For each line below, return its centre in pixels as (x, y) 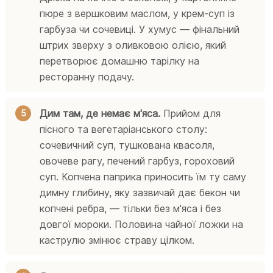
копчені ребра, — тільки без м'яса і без (131, 208)
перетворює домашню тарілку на (120, 61)
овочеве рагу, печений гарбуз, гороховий (137, 161)
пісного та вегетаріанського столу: (124, 129)
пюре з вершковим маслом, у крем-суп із (137, 13)
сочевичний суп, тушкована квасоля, (127, 145)
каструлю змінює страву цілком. (117, 240)
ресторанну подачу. (87, 76)
